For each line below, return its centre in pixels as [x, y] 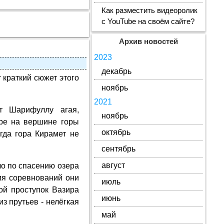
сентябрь [118, 149]
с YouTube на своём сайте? [148, 21]
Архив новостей [148, 41]
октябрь [116, 132]
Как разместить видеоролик [149, 10]
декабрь [116, 71]
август [113, 165]
